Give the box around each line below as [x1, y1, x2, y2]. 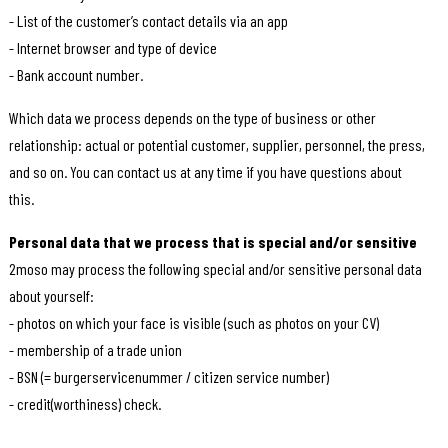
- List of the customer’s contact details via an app [8, 11, 288, 31]
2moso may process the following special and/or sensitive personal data [8, 259, 422, 279]
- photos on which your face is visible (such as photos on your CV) [8, 313, 379, 333]
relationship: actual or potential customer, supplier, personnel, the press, [8, 135, 425, 155]
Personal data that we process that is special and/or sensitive [8, 232, 417, 252]
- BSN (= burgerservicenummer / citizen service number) [8, 367, 329, 387]
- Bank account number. [8, 65, 146, 85]
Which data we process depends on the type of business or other [8, 108, 376, 128]
